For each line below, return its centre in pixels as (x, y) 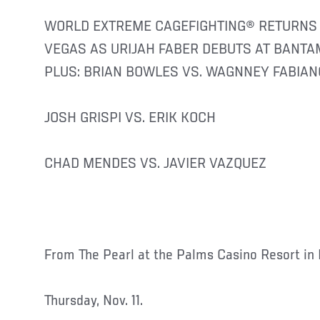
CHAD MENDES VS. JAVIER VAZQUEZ (155, 164)
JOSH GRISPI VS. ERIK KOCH (130, 118)
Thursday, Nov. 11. (94, 301)
